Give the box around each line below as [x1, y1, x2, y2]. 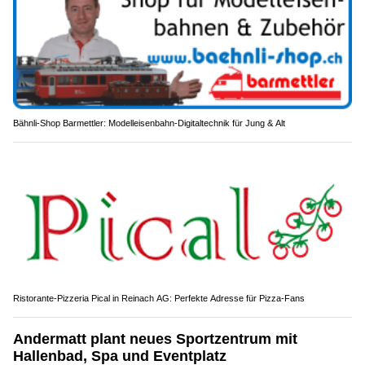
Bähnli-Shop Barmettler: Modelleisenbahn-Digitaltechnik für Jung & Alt [13, 117, 285, 128]
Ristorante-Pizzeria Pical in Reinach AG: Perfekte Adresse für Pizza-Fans [13, 292, 305, 303]
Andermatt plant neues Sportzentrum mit [13, 330, 297, 347]
